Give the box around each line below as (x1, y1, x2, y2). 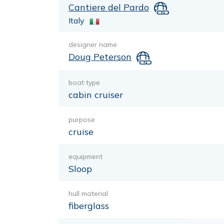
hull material (68, 188, 108, 198)
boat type (68, 77, 100, 87)
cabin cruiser (68, 88, 123, 100)
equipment (68, 151, 102, 161)
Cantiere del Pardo (68, 1, 149, 13)
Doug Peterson (68, 51, 131, 63)
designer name (68, 40, 117, 49)
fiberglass (68, 199, 109, 211)
